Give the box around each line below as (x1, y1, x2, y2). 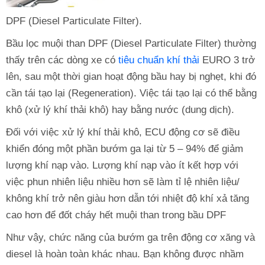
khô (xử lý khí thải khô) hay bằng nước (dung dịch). (6, 104, 234, 116)
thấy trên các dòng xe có (6, 54, 118, 66)
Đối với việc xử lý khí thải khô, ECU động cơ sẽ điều (6, 127, 240, 138)
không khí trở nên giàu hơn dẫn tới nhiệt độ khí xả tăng (6, 193, 249, 205)
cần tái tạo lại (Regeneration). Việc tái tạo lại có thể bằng (6, 88, 257, 99)
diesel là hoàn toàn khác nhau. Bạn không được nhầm (6, 248, 244, 260)
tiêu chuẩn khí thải (118, 54, 199, 66)
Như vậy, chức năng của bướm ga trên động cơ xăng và (6, 232, 255, 244)
